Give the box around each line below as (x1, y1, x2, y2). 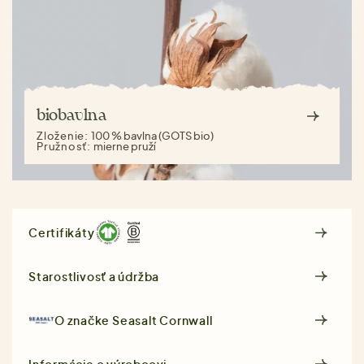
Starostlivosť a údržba (28, 268, 160, 284)
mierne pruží (93, 139, 156, 153)
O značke (54, 312, 113, 327)
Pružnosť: (37, 139, 93, 153)
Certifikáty (28, 225, 95, 240)
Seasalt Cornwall (112, 312, 213, 327)
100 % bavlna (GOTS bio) (90, 128, 214, 142)
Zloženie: (37, 128, 91, 142)
